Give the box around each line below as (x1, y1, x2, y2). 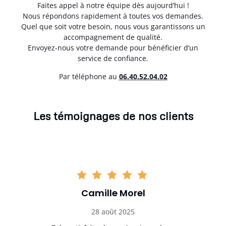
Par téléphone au (59, 71, 119, 81)
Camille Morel (81, 187, 145, 200)
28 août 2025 (91, 207, 135, 217)
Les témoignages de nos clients (33, 109, 193, 123)
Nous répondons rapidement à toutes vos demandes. (23, 11, 203, 21)
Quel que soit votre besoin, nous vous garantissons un (21, 22, 205, 32)
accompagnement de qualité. (64, 32, 162, 42)
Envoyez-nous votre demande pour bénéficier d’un (28, 43, 198, 53)
